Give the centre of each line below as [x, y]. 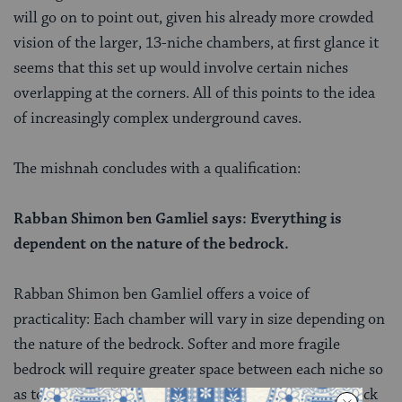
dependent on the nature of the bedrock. [151, 245]
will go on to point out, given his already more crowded [193, 18]
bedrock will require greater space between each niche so [198, 370]
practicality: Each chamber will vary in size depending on [199, 320]
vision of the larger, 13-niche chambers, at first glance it [196, 44]
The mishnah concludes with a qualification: [157, 169]
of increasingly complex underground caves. [157, 119]
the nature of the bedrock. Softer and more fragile [177, 345]
